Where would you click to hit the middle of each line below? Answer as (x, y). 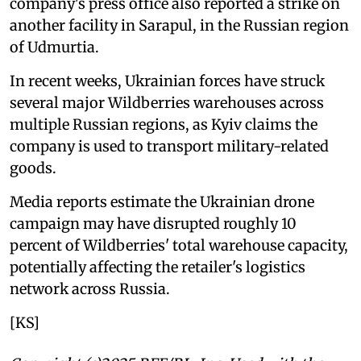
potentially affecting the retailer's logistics (158, 268)
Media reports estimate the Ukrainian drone (162, 202)
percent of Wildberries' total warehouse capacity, (179, 246)
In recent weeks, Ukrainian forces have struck (167, 81)
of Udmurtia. (54, 48)
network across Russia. (90, 289)
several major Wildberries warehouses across (167, 103)
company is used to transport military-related (169, 147)
